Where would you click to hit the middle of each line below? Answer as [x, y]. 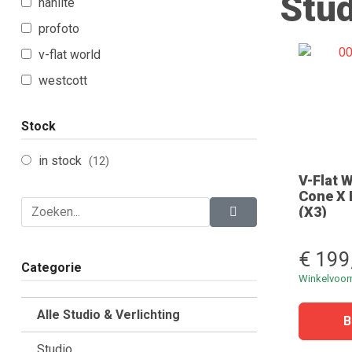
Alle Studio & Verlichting [108, 315]
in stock [62, 161]
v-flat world [70, 55]
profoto [59, 29]
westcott [63, 81]
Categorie [51, 268]
